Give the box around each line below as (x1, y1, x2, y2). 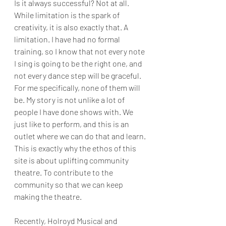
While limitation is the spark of (14, 10, 121, 20)
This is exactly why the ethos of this (14, 143, 138, 153)
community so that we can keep (14, 180, 125, 189)
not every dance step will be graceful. (14, 71, 143, 80)
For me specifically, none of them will (14, 83, 142, 92)
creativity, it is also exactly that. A (14, 22, 130, 32)
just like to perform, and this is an (14, 119, 131, 129)
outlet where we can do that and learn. (14, 131, 147, 141)
